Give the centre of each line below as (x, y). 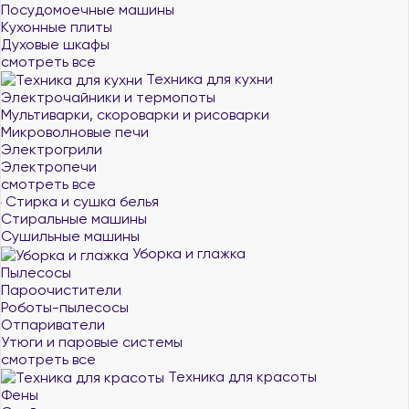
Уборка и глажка (187, 253)
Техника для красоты (241, 376)
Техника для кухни (208, 79)
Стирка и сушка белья (80, 201)
